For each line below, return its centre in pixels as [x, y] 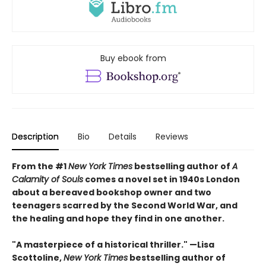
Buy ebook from [133, 58]
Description [35, 137]
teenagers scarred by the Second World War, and [125, 206]
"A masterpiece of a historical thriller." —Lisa [113, 245]
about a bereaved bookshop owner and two [112, 193]
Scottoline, [38, 258]
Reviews [172, 137]
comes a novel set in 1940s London [161, 180]
